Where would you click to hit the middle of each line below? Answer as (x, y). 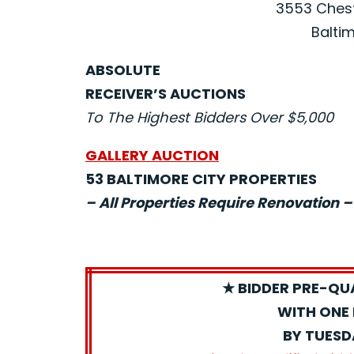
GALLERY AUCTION (152, 155)
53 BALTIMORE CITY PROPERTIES (201, 179)
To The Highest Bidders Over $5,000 (209, 117)
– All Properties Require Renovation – (219, 203)
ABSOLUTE (123, 70)
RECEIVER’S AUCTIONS (166, 94)
